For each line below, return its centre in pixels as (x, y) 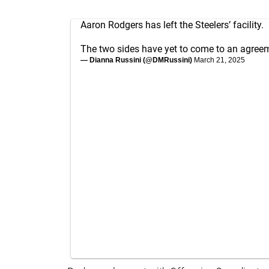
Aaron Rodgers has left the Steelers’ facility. (172, 25)
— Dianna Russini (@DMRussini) (137, 60)
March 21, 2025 (219, 60)
